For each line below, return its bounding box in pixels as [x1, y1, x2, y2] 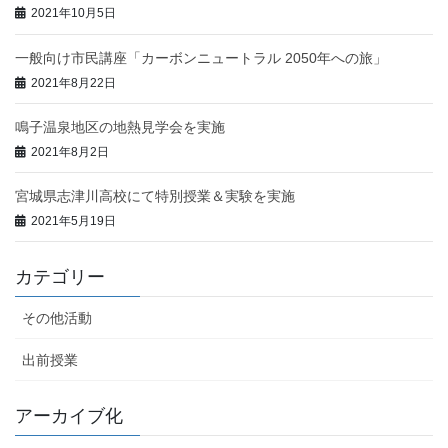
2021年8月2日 [31, 144, 109, 159]
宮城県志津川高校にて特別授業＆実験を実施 [15, 188, 295, 205]
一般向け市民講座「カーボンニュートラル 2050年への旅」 [15, 49, 387, 66]
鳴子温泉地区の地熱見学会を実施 [15, 118, 225, 135]
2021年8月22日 [31, 75, 116, 90]
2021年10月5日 [31, 6, 116, 21]
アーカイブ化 [15, 406, 123, 427]
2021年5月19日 [31, 214, 116, 229]
